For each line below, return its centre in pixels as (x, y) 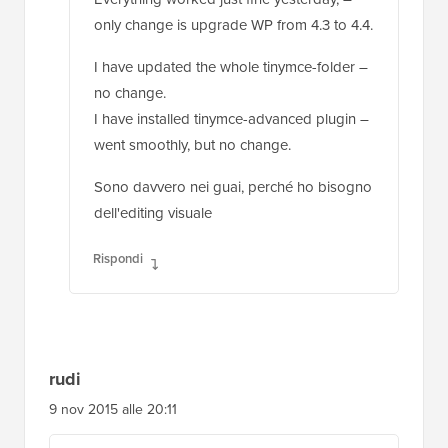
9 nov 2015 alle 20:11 (113, 407)
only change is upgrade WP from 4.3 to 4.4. (233, 22)
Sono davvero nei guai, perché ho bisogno (233, 184)
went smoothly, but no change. (192, 142)
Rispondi (118, 256)
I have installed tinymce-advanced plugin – (231, 116)
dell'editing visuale (153, 210)
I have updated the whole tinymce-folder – (231, 64)
